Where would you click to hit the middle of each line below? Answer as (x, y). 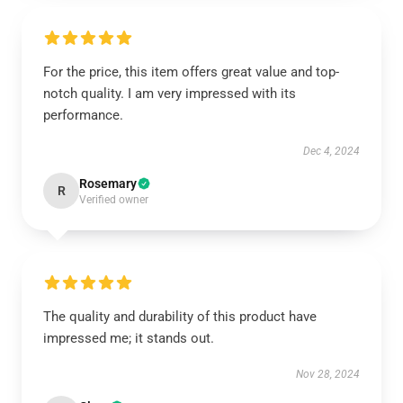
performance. (83, 115)
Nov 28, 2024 (328, 374)
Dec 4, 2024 (331, 151)
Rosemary (108, 184)
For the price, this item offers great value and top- (191, 72)
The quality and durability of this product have (180, 317)
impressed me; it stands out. (129, 338)
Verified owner (114, 200)
